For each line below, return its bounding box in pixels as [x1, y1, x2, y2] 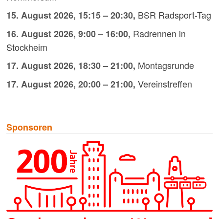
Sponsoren [6, 120, 52, 133]
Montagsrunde [137, 58, 194, 71]
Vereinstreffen [137, 77, 192, 90]
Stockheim [6, 40, 47, 53]
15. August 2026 [6, 8, 73, 22]
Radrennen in [132, 26, 186, 40]
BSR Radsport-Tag [137, 8, 211, 21]
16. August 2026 [6, 27, 73, 40]
